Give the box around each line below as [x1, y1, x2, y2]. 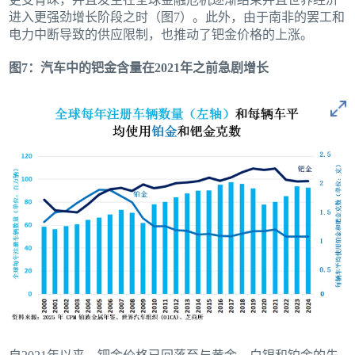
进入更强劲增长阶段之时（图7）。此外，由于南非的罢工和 [9, 10, 345, 24]
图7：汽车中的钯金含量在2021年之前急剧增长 [9, 60, 269, 74]
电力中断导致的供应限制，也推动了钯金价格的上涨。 [9, 27, 314, 41]
